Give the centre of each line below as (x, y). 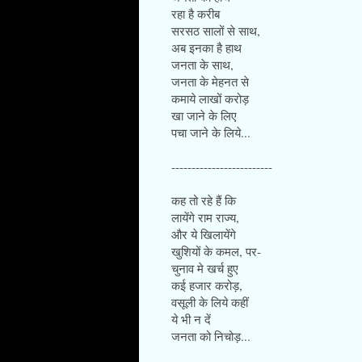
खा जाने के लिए (204, 115)
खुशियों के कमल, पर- (216, 251)
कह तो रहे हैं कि (204, 200)
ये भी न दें (191, 319)
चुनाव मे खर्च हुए (205, 268)
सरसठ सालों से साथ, (216, 30)
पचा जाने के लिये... (211, 132)
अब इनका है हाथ (206, 47)
